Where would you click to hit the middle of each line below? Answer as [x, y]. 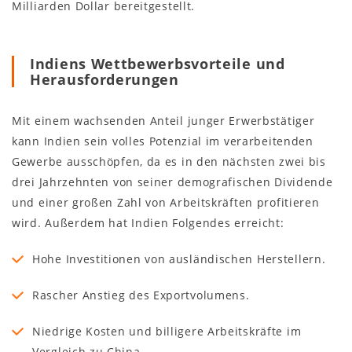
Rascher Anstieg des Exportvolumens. [141, 295]
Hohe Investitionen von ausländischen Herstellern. [179, 258]
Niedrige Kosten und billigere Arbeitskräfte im [167, 331]
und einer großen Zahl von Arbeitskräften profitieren [166, 202]
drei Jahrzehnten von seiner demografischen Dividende [172, 181]
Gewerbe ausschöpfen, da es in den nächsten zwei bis [169, 161]
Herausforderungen [104, 79]
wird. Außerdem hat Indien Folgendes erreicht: [148, 222]
